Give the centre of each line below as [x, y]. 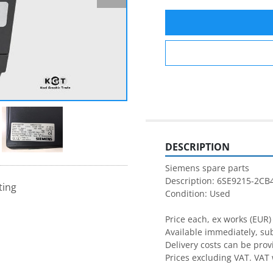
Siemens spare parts [207, 168]
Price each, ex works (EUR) [218, 219]
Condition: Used [198, 193]
